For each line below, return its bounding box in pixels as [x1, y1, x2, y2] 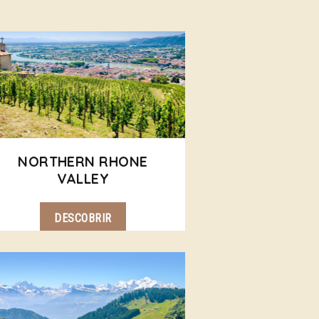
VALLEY [56, 170, 110, 187]
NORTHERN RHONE [18, 153, 148, 170]
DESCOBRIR [54, 211, 112, 225]
